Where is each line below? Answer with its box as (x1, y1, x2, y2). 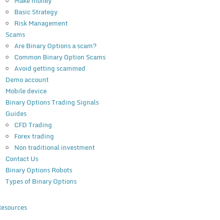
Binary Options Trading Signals (5, 97, 99, 108)
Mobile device (5, 85, 47, 97)
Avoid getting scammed (14, 63, 85, 74)
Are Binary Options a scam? (14, 40, 97, 52)
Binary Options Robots (5, 165, 72, 176)
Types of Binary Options (5, 176, 77, 187)
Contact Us (5, 153, 38, 165)
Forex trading (14, 131, 54, 142)
